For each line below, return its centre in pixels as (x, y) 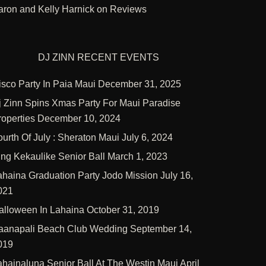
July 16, (177, 175)
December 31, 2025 (140, 84)
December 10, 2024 (79, 118)
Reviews (128, 9)
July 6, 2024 (147, 137)
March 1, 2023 (137, 156)
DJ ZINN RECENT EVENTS (99, 57)
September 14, (161, 229)
